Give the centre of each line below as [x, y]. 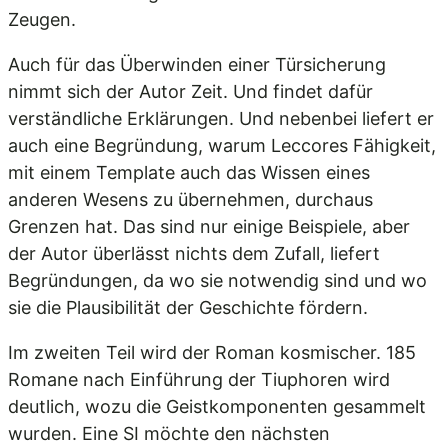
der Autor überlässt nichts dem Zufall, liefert [194, 253]
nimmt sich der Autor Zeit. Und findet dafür [190, 91]
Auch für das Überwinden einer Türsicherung [197, 64]
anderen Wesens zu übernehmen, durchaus [190, 199]
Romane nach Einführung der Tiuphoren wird [199, 379]
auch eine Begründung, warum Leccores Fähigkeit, [222, 145]
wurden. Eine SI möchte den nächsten [169, 433]
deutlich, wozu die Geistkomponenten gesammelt [217, 406]
